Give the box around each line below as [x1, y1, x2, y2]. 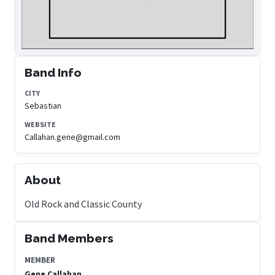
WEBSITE [25, 120, 56, 130]
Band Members [25, 231, 114, 246]
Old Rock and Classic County [25, 198, 142, 211]
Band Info [25, 66, 82, 80]
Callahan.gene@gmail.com [25, 131, 120, 143]
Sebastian [25, 100, 61, 112]
